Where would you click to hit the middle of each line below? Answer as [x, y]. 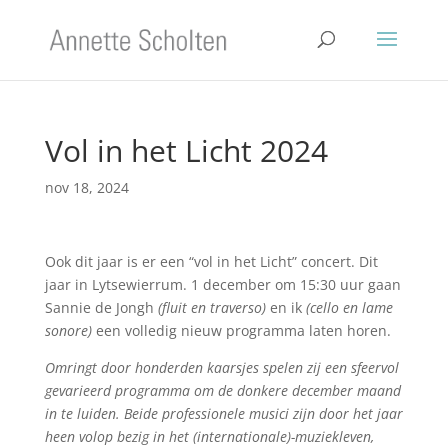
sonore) [70, 330]
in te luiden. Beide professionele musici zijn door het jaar [223, 413]
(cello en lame [349, 307]
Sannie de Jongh [101, 307]
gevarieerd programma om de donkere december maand [222, 390]
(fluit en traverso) [213, 307]
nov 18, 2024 [86, 187]
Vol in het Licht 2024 [186, 150]
